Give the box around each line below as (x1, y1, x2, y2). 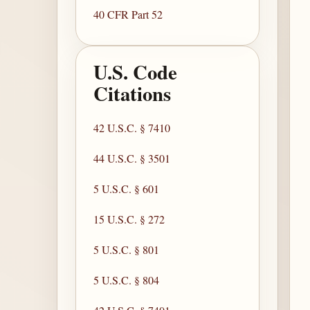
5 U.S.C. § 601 (93, 181, 160, 196)
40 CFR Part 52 (93, 7, 163, 22)
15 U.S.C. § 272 (93, 211, 165, 226)
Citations (93, 79, 172, 109)
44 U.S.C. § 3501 (93, 150, 171, 165)
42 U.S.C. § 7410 (93, 120, 171, 135)
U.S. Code (93, 57, 178, 87)
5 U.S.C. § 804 (93, 272, 160, 287)
